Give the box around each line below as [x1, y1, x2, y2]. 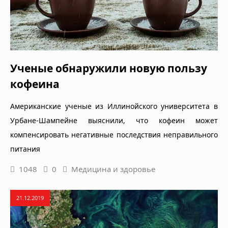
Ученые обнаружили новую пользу [10, 61, 207, 75]
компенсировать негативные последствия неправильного [10, 129, 218, 139]
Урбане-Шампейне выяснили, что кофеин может [10, 115, 218, 125]
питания [10, 144, 40, 154]
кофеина [10, 76, 60, 91]
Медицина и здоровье [71, 163, 155, 174]
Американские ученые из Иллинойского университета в [10, 101, 218, 111]
